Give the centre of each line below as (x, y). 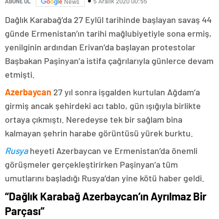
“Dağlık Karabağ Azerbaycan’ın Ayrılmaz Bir (106, 196)
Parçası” (25, 211)
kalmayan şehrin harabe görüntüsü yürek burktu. (99, 133)
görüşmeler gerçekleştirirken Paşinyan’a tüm (91, 164)
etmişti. (20, 74)
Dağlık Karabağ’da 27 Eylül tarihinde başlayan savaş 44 (108, 20)
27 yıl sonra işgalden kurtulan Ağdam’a (126, 92)
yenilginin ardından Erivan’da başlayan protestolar (100, 47)
